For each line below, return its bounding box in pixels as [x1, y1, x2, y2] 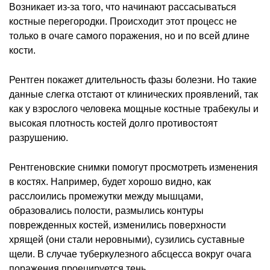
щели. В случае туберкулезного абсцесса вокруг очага [9, 248, 251, 259]
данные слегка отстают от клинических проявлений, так [9, 89, 258, 99]
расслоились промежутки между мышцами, [9, 190, 203, 201]
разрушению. [9, 132, 68, 143]
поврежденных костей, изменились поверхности [9, 219, 226, 230]
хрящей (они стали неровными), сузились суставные [9, 234, 245, 245]
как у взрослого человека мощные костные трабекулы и [9, 103, 259, 114]
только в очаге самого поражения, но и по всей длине [9, 30, 250, 41]
